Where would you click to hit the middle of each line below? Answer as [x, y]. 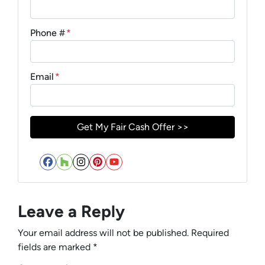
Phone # [48, 33]
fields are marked [55, 247]
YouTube [145, 174]
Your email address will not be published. [103, 232]
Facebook [83, 174]
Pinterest [130, 174]
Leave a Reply [71, 211]
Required [210, 232]
